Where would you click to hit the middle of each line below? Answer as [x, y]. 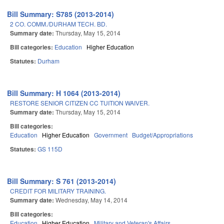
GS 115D [50, 149]
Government [111, 135]
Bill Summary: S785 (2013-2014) [61, 14]
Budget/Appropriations [162, 135]
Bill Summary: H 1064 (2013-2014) [64, 93]
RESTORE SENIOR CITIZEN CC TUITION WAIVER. [80, 103]
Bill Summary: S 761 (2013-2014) [62, 181]
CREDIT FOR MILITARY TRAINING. [58, 191]
